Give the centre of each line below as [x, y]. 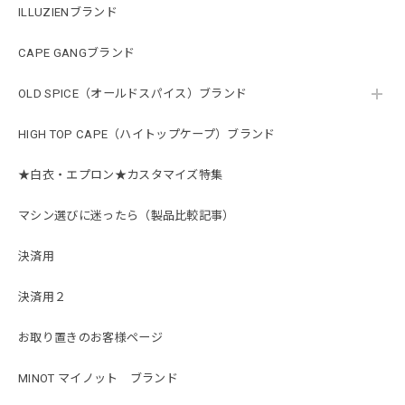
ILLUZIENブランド [68, 13]
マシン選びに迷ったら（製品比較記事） [127, 216]
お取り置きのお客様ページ [90, 338]
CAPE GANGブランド [77, 53]
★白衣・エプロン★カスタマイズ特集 [121, 175]
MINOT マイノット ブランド [99, 379]
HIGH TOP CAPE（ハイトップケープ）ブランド [147, 135]
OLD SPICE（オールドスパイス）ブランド [133, 94]
